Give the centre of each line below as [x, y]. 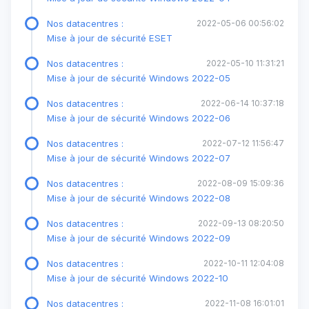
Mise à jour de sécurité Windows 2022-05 [139, 78]
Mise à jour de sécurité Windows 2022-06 [139, 118]
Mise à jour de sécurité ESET [110, 38]
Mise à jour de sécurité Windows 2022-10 [138, 278]
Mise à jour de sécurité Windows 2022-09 [139, 238]
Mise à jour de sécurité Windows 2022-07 [139, 158]
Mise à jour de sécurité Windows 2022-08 [139, 198]
